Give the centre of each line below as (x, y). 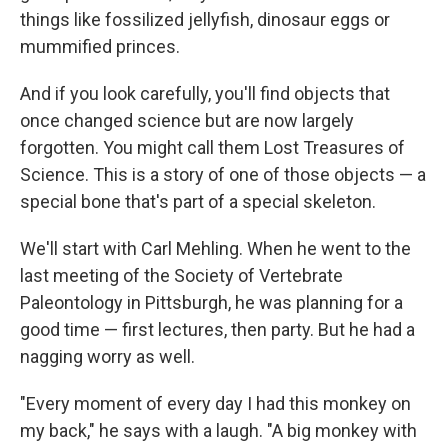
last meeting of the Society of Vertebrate (181, 275)
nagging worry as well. (107, 356)
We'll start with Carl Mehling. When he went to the (215, 248)
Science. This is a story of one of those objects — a (223, 174)
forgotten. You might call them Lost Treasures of (212, 147)
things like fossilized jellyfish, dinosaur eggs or (205, 19)
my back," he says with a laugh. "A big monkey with (218, 430)
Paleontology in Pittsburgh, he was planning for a (211, 302)
